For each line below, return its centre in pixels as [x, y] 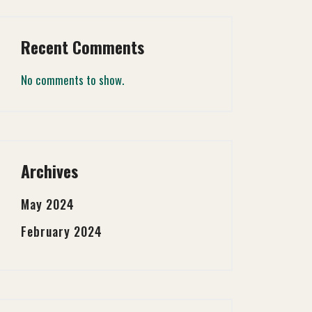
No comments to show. [72, 80]
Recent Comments [83, 47]
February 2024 [62, 231]
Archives [49, 171]
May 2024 [48, 204]
